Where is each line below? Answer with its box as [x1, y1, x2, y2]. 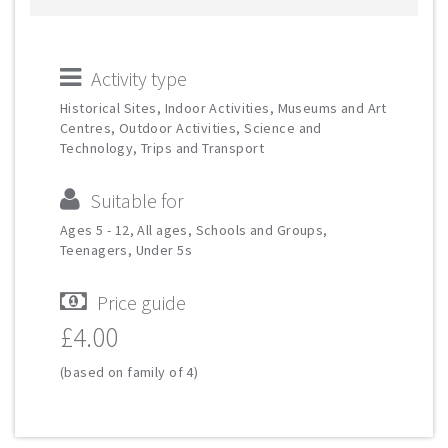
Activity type [91, 66, 187, 91]
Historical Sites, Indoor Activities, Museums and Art [60, 99, 387, 117]
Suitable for [90, 188, 184, 213]
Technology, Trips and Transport [60, 139, 265, 157]
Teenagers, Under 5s [60, 241, 192, 259]
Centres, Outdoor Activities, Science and [60, 119, 322, 137]
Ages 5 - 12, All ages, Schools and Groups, [60, 221, 328, 239]
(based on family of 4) [60, 363, 199, 381]
